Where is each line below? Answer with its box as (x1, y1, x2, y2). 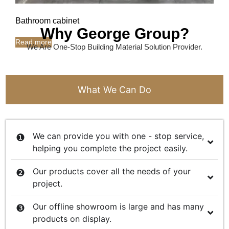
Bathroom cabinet (15, 16, 79, 25)
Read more (15, 37, 52, 46)
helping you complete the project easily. (33, 143, 188, 154)
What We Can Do (78, 84, 151, 96)
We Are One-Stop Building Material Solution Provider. (27, 42, 202, 51)
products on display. (33, 214, 112, 224)
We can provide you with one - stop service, (33, 131, 204, 142)
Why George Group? (40, 25, 189, 42)
